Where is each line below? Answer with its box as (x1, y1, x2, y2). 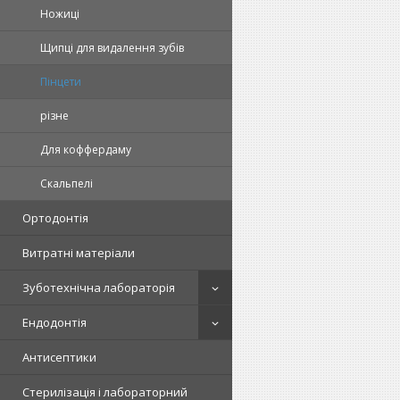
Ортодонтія (22, 210, 88, 226)
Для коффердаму (40, 142, 131, 157)
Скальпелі (40, 176, 93, 191)
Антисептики (22, 349, 96, 365)
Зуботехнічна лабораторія (22, 279, 175, 296)
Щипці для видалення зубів (40, 40, 184, 55)
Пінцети (40, 74, 81, 89)
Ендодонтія (22, 314, 87, 330)
